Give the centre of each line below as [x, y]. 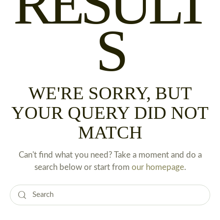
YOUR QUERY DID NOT [110, 112]
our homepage [158, 167]
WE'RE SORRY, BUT [110, 93]
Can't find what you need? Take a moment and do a [110, 155]
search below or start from [83, 167]
